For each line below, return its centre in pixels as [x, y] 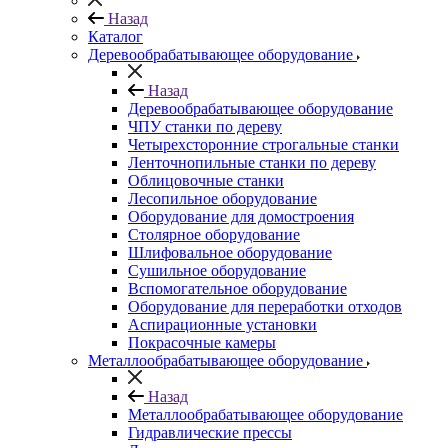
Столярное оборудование [214, 235]
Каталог [115, 37]
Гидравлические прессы [210, 433]
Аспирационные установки [222, 325]
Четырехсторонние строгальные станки [263, 145]
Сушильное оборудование [217, 271]
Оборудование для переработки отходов [265, 307]
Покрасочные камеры [202, 343]
